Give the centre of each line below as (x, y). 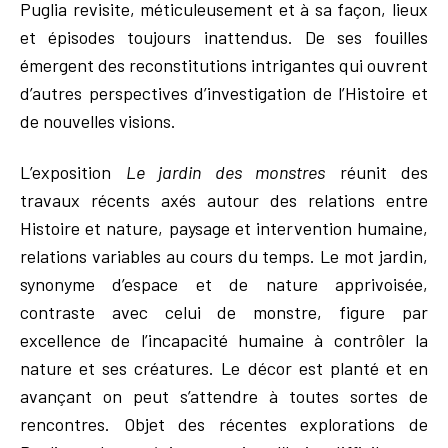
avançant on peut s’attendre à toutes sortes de (224, 395)
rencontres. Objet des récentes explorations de (224, 423)
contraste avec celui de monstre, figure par (224, 311)
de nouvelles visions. (98, 121)
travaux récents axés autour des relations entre (224, 199)
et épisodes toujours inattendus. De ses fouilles (224, 37)
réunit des (376, 171)
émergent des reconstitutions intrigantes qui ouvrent (224, 65)
